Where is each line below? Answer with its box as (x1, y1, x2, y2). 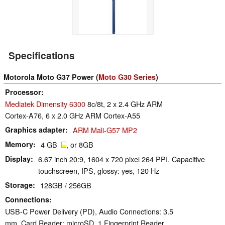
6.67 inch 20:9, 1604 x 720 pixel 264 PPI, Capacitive (38, 154, 205, 165)
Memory (5, 139, 33, 150)
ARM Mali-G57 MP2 (73, 125, 137, 136)
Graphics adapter (5, 125, 65, 135)
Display (5, 154, 31, 164)
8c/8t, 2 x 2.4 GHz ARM (85, 98, 163, 109)
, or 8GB (66, 139, 93, 150)
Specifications (9, 48, 75, 63)
